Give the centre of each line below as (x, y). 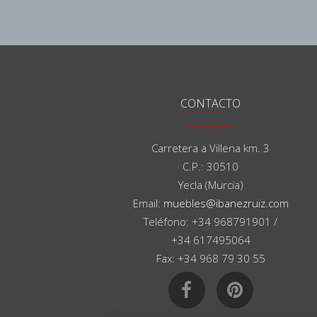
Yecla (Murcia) (211, 185)
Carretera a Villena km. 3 (211, 148)
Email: (148, 203)
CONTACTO (211, 103)
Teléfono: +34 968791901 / (211, 221)
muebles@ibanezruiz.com (226, 203)
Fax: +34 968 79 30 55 (211, 258)
